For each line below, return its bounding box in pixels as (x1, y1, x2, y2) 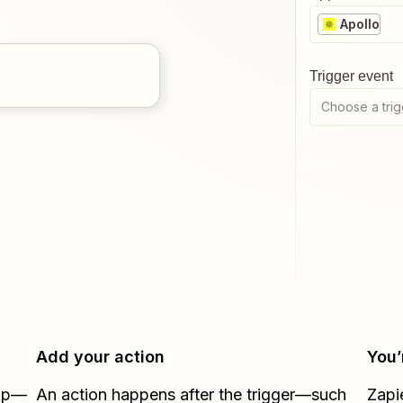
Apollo (340, 16, 380, 31)
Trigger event (309, 68, 393, 84)
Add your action (36, 347, 166, 366)
